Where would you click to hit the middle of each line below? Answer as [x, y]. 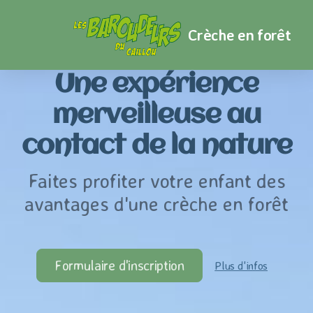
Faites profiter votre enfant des [156, 181]
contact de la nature [156, 147]
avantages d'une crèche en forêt [156, 204]
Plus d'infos [241, 265]
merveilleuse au [156, 116]
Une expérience [156, 85]
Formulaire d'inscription [119, 265]
